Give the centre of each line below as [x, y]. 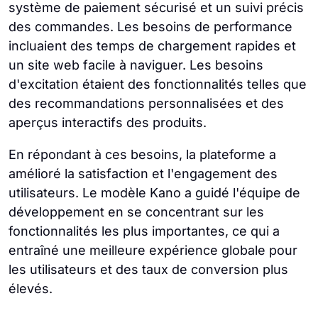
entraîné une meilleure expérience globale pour [153, 250]
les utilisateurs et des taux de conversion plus [148, 269]
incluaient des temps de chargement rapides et [152, 45]
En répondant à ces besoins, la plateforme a [142, 154]
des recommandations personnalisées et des [146, 103]
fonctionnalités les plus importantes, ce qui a [144, 231]
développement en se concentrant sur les [136, 212]
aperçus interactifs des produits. [109, 122]
